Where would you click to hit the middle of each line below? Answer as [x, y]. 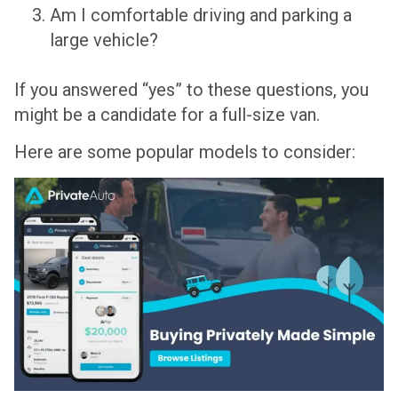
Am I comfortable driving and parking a [201, 16]
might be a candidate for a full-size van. [167, 115]
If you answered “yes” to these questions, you [191, 90]
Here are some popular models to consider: [185, 152]
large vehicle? [104, 40]
